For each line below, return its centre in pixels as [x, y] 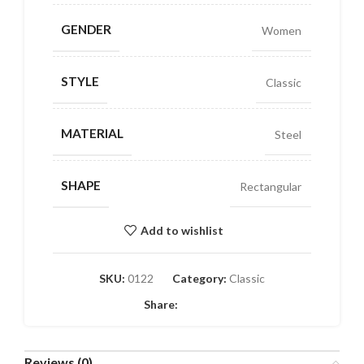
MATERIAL [92, 134]
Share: [160, 305]
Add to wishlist [182, 230]
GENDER [86, 30]
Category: [199, 279]
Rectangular [271, 186]
